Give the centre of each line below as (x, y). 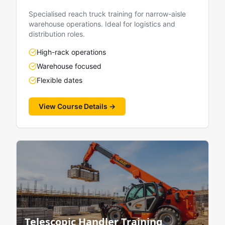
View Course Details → (77, 106)
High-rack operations (71, 52)
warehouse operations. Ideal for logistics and (102, 24)
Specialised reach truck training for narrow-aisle (107, 14)
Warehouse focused (69, 66)
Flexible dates (60, 80)
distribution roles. (57, 34)
